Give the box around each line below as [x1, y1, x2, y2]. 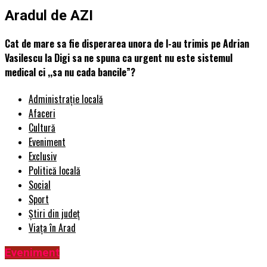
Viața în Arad [29, 221, 76, 235]
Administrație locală [29, 92, 103, 107]
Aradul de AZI [5, 7, 93, 24]
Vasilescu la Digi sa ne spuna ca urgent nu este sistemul [5, 51, 232, 66]
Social [29, 178, 51, 193]
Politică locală [29, 163, 80, 178]
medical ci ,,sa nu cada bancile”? [5, 65, 135, 80]
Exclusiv [29, 149, 57, 164]
